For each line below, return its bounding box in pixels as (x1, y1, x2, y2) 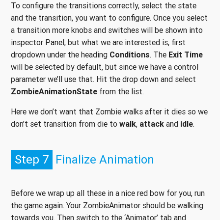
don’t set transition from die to (11, 118, 119, 129)
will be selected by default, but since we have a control (11, 61, 198, 72)
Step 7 (15, 152, 49, 166)
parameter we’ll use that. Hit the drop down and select (11, 74, 196, 84)
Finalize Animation (53, 152, 154, 166)
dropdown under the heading (11, 49, 110, 59)
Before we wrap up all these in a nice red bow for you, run (11, 188, 205, 198)
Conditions (110, 49, 150, 59)
